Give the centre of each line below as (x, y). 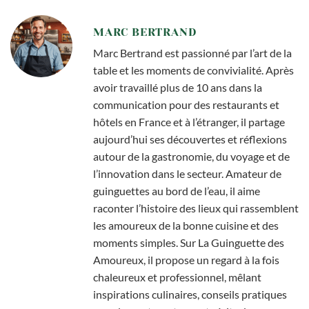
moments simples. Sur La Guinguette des (189, 242)
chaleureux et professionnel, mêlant (177, 277)
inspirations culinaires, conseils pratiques (190, 294)
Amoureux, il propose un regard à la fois (186, 259)
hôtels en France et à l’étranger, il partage (189, 121)
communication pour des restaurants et (186, 104)
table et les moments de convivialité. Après (193, 70)
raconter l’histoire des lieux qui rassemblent (196, 208)
